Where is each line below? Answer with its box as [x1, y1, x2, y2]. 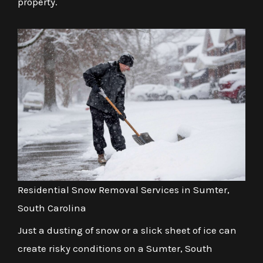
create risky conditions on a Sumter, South [18, 242, 213, 254]
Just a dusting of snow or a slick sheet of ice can [18, 224, 237, 236]
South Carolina [18, 201, 86, 214]
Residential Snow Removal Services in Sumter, [18, 183, 230, 195]
